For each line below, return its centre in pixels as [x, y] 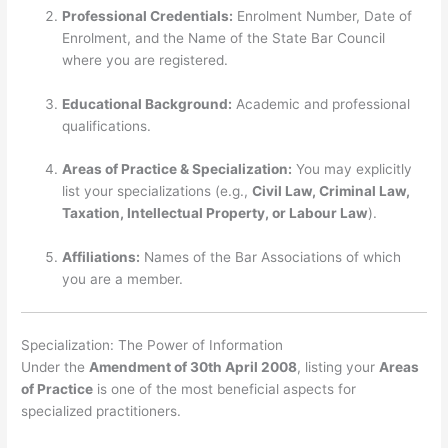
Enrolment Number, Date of [323, 15]
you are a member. [123, 279]
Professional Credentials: [148, 15]
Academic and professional [321, 103]
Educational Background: [147, 103]
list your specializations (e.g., [157, 191]
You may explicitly [352, 169]
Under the [55, 366]
